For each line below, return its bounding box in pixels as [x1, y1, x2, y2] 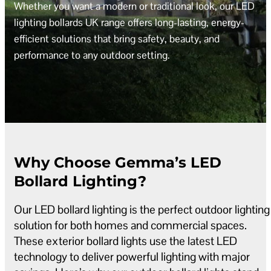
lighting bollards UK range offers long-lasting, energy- [14, 15, 244, 29]
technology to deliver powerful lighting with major [14, 249, 250, 265]
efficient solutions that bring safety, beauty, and [14, 31, 220, 45]
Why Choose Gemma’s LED [14, 153, 221, 171]
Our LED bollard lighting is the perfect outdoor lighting [14, 202, 270, 218]
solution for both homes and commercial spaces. [14, 218, 247, 233]
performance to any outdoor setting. [14, 48, 170, 62]
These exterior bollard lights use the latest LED [14, 233, 237, 249]
